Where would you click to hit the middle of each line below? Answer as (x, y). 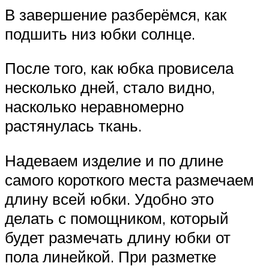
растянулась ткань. (73, 126)
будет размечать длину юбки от (118, 237)
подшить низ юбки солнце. (100, 33)
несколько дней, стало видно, (110, 87)
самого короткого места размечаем (129, 179)
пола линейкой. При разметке (110, 256)
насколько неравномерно (94, 107)
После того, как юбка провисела (119, 68)
